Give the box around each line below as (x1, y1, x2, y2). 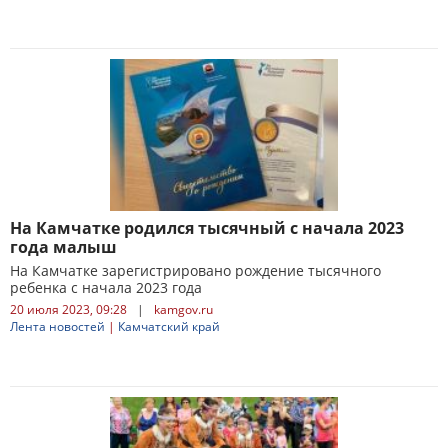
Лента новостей (10, 318, 105, 335)
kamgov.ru (154, 301, 213, 318)
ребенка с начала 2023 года (10, 278, 202, 297)
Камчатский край (118, 318, 220, 335)
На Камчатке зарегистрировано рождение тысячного (10, 261, 381, 280)
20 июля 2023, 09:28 (10, 301, 127, 318)
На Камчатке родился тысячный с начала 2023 (10, 217, 404, 239)
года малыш (10, 236, 117, 258)
